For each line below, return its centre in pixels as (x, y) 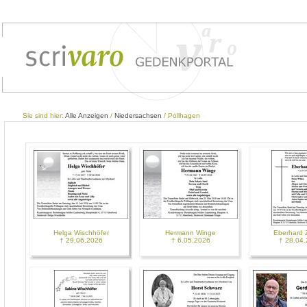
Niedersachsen (138, 115)
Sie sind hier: (44, 115)
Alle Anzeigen (87, 115)
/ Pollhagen (181, 115)
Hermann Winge (191, 233)
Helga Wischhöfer (81, 233)
